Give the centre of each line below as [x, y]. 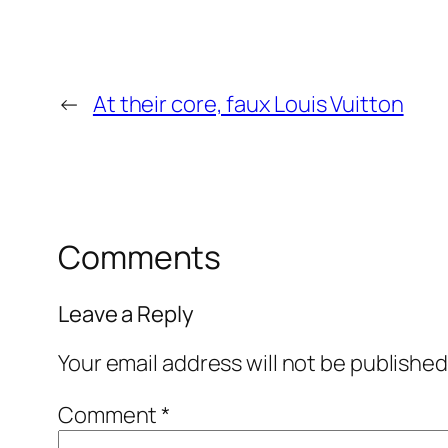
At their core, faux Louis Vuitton [248, 104]
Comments [140, 257]
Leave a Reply [126, 313]
